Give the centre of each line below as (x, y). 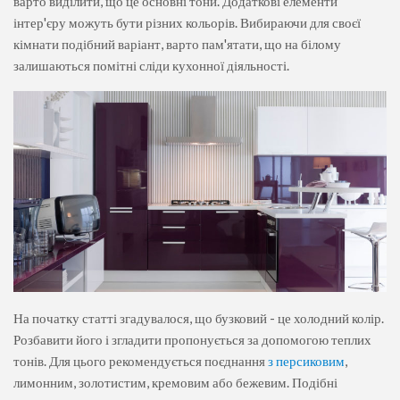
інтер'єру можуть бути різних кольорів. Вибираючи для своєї (187, 22)
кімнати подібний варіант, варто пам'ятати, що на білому (177, 43)
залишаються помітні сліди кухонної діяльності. (151, 65)
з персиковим (306, 360)
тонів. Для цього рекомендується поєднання (141, 360)
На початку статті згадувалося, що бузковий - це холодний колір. (199, 317)
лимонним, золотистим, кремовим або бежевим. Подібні (175, 382)
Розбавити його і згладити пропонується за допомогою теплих (192, 339)
